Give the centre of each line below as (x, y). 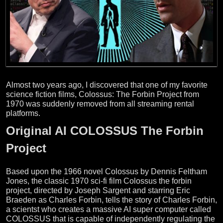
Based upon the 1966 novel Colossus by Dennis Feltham (107, 171)
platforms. (23, 113)
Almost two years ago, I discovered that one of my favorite (107, 85)
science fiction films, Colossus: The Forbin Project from (103, 95)
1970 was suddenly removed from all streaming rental (100, 104)
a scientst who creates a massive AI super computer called (109, 209)
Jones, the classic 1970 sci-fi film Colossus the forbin (99, 181)
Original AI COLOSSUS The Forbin (105, 131)
